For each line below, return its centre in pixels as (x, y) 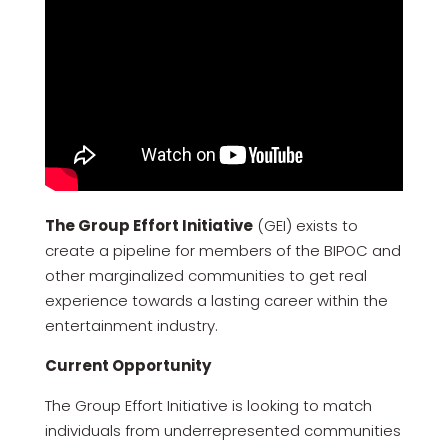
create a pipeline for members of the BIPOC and (222, 250)
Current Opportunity (127, 365)
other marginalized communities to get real (205, 275)
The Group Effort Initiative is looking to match (208, 405)
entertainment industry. (131, 325)
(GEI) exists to (305, 225)
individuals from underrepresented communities (222, 430)
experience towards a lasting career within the (216, 300)
